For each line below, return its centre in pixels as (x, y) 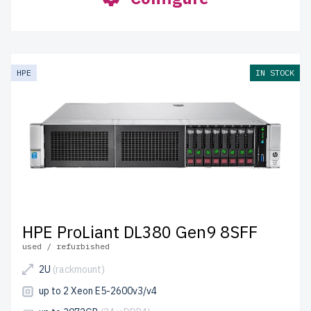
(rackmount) (79, 269)
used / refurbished (66, 246)
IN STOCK (275, 73)
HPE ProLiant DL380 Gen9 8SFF (140, 232)
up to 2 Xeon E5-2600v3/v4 (98, 291)
